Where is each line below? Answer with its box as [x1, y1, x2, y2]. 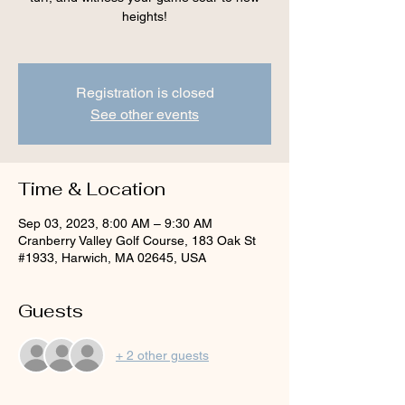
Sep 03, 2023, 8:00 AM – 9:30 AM [18, 216, 212, 231]
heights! [122, 9, 167, 24]
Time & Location [18, 177, 165, 201]
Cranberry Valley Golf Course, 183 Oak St [18, 233, 256, 248]
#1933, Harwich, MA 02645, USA [18, 250, 206, 265]
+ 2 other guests [116, 347, 209, 363]
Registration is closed [75, 84, 214, 101]
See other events [90, 106, 199, 123]
